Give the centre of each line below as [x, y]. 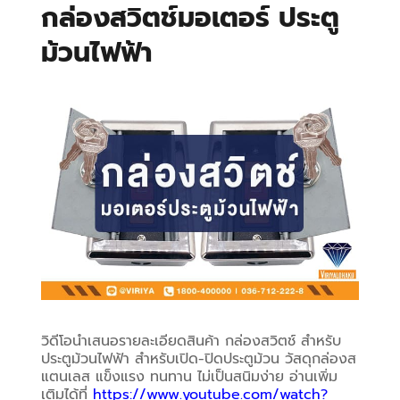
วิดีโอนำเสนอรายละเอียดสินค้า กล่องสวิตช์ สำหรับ [192, 341]
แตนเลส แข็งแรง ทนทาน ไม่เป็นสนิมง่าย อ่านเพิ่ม [190, 376]
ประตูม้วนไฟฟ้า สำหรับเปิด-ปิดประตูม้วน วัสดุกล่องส [199, 358]
